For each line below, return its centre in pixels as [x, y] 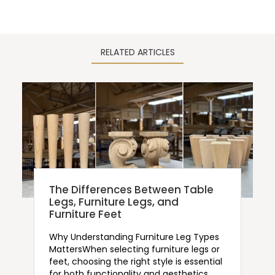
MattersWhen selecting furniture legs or [134, 249]
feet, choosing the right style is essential [135, 261]
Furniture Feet [85, 215]
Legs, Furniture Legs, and [114, 202]
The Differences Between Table [131, 190]
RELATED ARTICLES [137, 52]
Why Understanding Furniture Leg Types [134, 237]
